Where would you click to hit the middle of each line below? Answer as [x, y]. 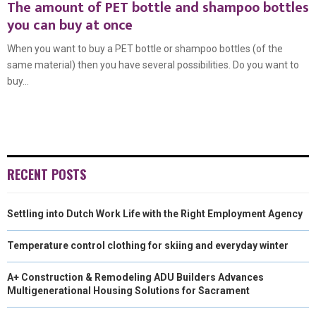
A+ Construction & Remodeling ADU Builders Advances [135, 277]
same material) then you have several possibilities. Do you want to [153, 65]
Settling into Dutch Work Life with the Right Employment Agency [155, 214]
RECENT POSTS [47, 174]
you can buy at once [70, 25]
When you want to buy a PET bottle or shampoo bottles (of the [145, 49]
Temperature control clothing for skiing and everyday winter [148, 245]
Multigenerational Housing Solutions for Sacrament [128, 291]
